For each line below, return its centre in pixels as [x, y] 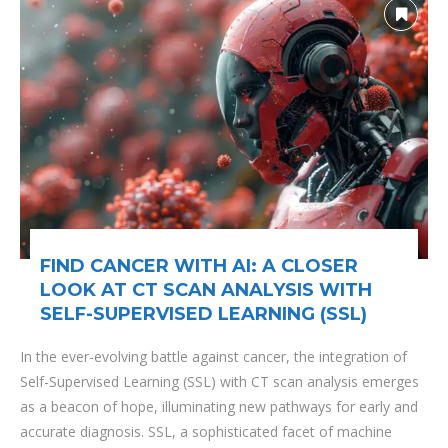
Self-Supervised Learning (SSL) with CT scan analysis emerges [219, 381]
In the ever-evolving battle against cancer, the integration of [213, 356]
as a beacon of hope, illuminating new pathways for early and [219, 406]
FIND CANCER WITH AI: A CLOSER [199, 266]
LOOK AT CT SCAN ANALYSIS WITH [206, 290]
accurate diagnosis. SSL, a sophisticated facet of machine [206, 431]
